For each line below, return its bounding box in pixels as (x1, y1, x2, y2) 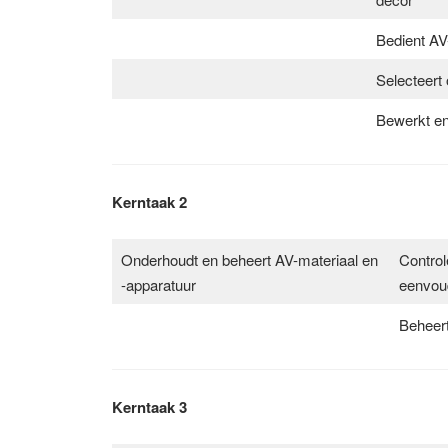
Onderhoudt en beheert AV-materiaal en (120, 248, 378, 270)
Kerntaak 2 (112, 190, 187, 213)
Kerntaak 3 (112, 395, 187, 418)
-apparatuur (120, 273, 196, 295)
